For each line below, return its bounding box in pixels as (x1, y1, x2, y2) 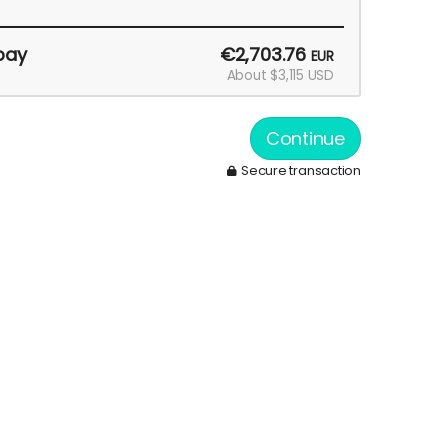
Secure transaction (238, 160, 361, 180)
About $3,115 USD (226, 65, 334, 85)
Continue (265, 125, 345, 151)
